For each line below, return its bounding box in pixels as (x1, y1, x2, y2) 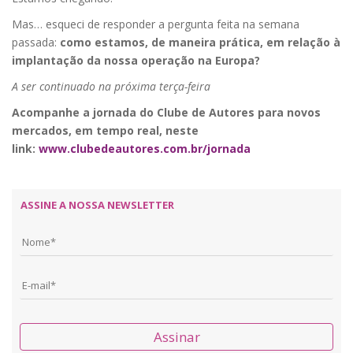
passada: (12, 35, 60, 50)
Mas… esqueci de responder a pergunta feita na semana (12, 17, 299, 32)
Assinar (153, 328, 200, 347)
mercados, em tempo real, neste (12, 123, 199, 139)
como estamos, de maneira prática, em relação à (60, 35, 340, 50)
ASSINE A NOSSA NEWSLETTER (20, 198, 174, 213)
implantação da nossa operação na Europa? (12, 53, 263, 69)
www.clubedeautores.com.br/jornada (39, 141, 251, 157)
